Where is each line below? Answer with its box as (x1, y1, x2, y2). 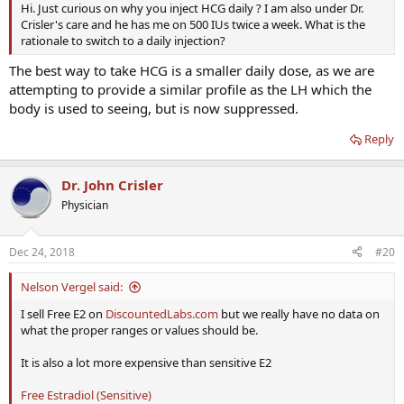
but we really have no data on (218, 305, 380, 322)
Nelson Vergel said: (21, 278, 123, 295)
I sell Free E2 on (21, 305, 106, 322)
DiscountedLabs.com (106, 305, 218, 322)
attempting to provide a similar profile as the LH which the (9, 80, 372, 99)
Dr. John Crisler (61, 176, 163, 195)
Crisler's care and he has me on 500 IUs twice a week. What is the (21, 15, 365, 32)
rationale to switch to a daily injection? (21, 32, 225, 49)
